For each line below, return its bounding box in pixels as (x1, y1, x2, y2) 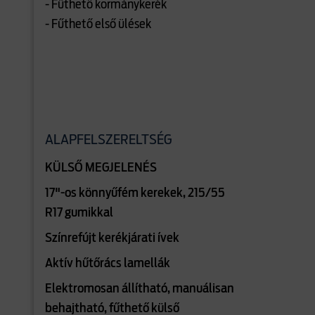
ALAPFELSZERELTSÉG (45, 133, 172, 147)
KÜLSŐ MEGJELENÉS (45, 162, 157, 174)
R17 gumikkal (45, 207, 113, 219)
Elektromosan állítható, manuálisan (45, 283, 234, 295)
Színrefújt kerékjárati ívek (45, 232, 179, 245)
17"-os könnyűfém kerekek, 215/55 (45, 187, 225, 200)
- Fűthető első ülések (45, 18, 151, 31)
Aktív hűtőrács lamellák (45, 257, 170, 270)
